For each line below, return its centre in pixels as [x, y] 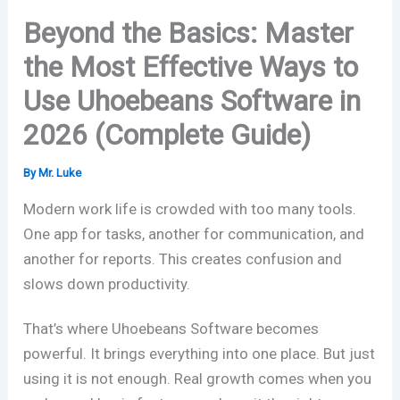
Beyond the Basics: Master [189, 33]
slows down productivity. [107, 284]
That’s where [68, 329]
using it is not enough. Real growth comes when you [198, 379]
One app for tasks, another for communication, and [194, 234]
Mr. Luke [60, 173]
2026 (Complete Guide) [167, 135]
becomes [286, 329]
